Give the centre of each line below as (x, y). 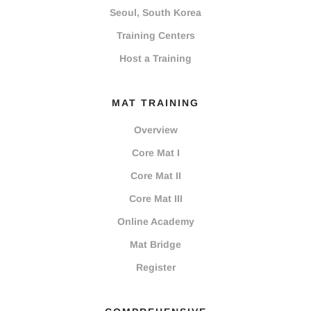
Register (155, 268)
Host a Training (155, 59)
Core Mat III (155, 199)
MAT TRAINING (155, 103)
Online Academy (155, 222)
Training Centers (155, 36)
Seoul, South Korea (155, 13)
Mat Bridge (155, 245)
